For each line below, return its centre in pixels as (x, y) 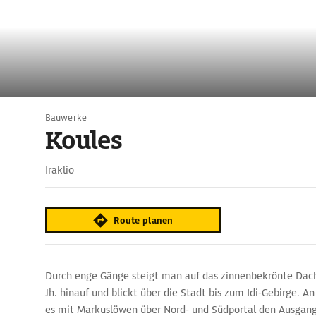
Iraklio (60, 170)
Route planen (144, 220)
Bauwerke (66, 117)
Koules (84, 140)
